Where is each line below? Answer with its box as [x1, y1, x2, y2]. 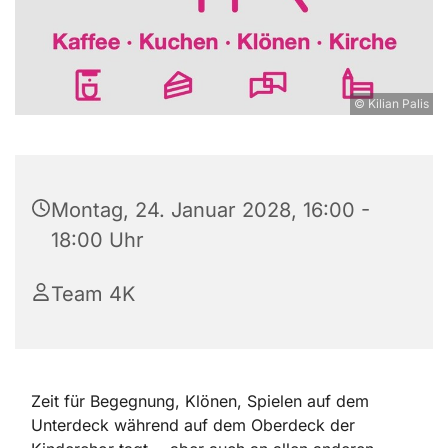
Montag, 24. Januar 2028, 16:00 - [51, 198, 370, 223]
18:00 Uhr [51, 228, 144, 253]
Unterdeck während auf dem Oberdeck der [31, 415, 355, 436]
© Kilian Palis [354, 96, 429, 112]
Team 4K [51, 282, 135, 307]
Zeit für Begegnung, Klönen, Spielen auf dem [31, 391, 369, 412]
